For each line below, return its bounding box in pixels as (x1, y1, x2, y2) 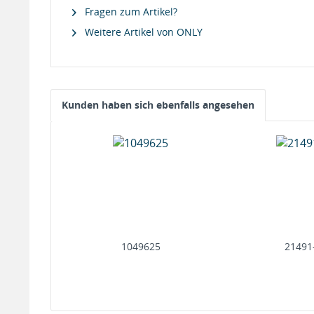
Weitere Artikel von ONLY (82, 25, 203, 39)
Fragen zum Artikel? (82, 5, 177, 18)
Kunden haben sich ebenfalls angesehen (62, 98, 254, 111)
